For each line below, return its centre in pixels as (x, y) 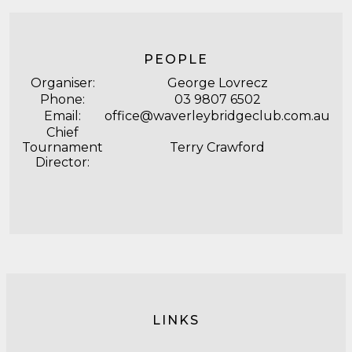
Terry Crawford (217, 147)
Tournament (62, 147)
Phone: (62, 99)
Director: (62, 162)
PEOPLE (176, 59)
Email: (62, 116)
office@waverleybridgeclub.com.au (217, 116)
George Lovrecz (217, 83)
